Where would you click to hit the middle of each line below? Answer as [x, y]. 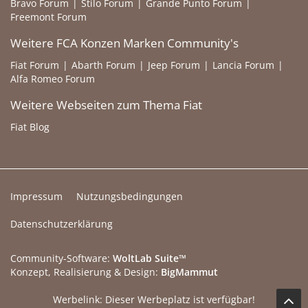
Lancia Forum [243, 65]
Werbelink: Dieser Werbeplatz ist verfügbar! [154, 299]
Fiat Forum [35, 65]
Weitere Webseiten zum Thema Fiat [106, 105]
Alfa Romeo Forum [53, 79]
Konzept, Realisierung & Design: [86, 272]
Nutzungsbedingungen [130, 196]
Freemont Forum [48, 17]
